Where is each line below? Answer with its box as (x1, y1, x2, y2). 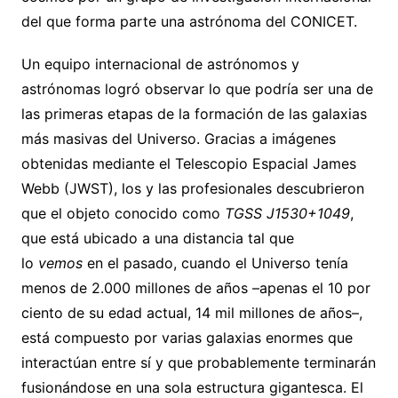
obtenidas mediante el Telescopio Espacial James (20, 155, 356, 173)
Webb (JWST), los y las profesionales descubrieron (20, 179, 364, 198)
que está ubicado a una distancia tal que (20, 229, 294, 248)
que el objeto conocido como (20, 204, 225, 223)
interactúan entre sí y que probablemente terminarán (20, 354, 376, 372)
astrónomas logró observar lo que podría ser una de (20, 80, 373, 99)
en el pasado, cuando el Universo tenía (86, 254, 348, 273)
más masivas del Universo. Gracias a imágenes (20, 130, 336, 148)
